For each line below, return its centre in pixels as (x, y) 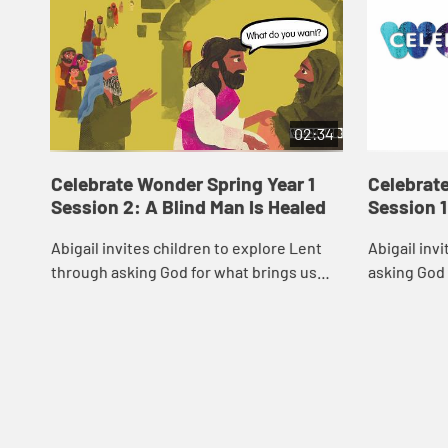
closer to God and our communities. (174, 295)
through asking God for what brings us (183, 271)
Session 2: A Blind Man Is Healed (188, 207)
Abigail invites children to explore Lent (186, 247)
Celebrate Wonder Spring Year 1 (182, 184)
